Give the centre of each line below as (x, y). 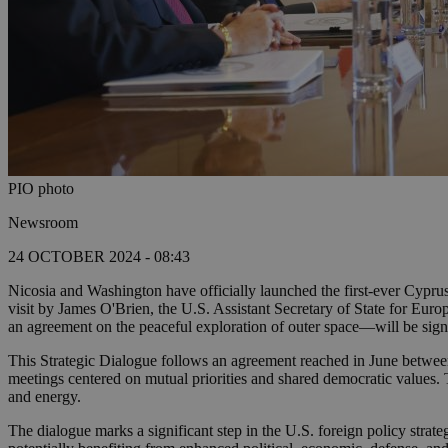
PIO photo (41, 189)
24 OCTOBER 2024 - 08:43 (99, 257)
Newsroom (43, 223)
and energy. (44, 397)
